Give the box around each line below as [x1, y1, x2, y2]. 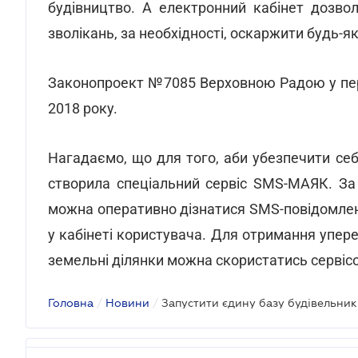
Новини [105, 296, 149, 309]
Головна [48, 296, 93, 309]
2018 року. [48, 100, 117, 117]
